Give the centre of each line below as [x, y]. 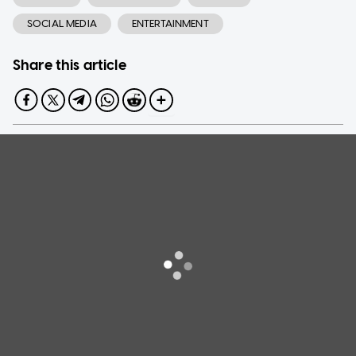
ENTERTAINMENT [170, 23]
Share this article [70, 65]
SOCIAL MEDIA [62, 23]
